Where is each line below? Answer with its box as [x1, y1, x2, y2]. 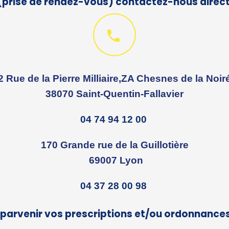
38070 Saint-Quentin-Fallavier [45, 88, 184, 99]
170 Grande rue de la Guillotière [40, 139, 189, 150]
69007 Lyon [86, 154, 143, 166]
